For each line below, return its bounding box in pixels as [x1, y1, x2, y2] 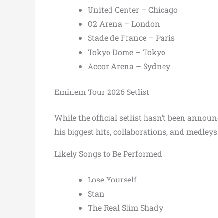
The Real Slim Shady [88, 202, 163, 213]
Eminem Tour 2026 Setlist [54, 86, 149, 97]
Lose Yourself [88, 174, 137, 184]
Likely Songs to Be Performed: [54, 148, 163, 159]
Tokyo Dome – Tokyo [88, 46, 165, 57]
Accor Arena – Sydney [88, 60, 170, 71]
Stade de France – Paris [88, 32, 175, 43]
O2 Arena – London [88, 18, 160, 29]
